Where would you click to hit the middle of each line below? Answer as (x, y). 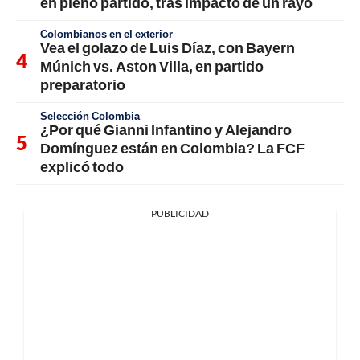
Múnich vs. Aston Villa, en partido (152, 66)
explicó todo (82, 167)
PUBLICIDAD (180, 214)
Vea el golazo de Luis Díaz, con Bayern (168, 48)
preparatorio (83, 85)
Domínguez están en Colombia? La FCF (172, 148)
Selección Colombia (90, 116)
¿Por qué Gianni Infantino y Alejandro (166, 130)
